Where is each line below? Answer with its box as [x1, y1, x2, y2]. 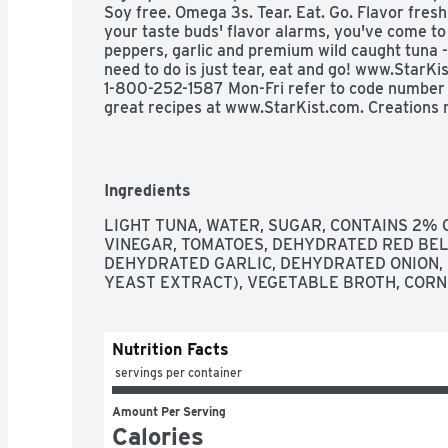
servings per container [115, 364, 242, 380]
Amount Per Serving [112, 403, 226, 419]
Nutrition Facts [112, 339, 229, 359]
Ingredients [104, 180, 191, 200]
